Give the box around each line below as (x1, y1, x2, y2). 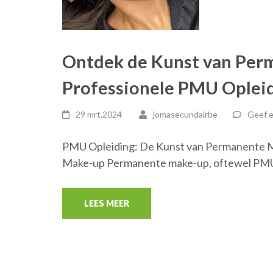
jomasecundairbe (152, 109, 218, 119)
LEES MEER (84, 198, 129, 208)
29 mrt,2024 (76, 109, 122, 119)
